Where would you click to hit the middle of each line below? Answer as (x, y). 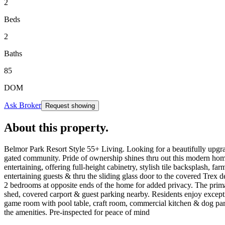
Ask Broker (23, 105)
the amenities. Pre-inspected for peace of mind (77, 212)
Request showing (70, 105)
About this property (55, 127)
